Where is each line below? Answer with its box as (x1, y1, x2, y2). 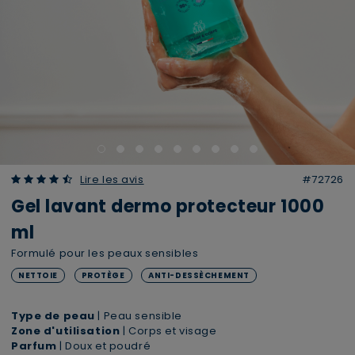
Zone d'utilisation (11, 323, 120, 338)
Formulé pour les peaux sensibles (11, 246, 199, 261)
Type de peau (11, 308, 95, 323)
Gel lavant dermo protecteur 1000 (11, 194, 325, 219)
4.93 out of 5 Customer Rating (10, 171, 175, 186)
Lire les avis (80, 172, 144, 187)
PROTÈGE (81, 269, 125, 281)
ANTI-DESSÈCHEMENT (148, 269, 250, 281)
